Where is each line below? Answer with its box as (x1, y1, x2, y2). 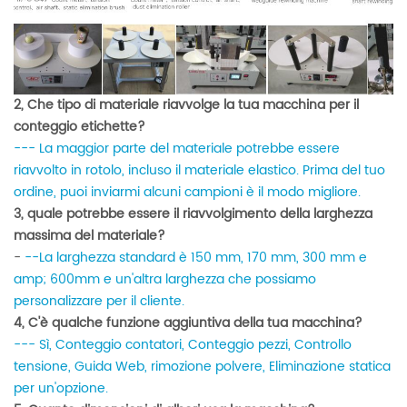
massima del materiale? (14, 224, 165, 246)
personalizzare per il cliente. (14, 290, 184, 312)
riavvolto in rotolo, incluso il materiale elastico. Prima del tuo (14, 159, 385, 181)
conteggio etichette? (14, 115, 145, 137)
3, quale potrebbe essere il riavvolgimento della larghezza (14, 203, 372, 224)
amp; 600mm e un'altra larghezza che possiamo (14, 268, 316, 290)
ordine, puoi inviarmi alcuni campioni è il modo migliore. (14, 181, 361, 203)
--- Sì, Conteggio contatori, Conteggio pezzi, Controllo (14, 333, 352, 355)
